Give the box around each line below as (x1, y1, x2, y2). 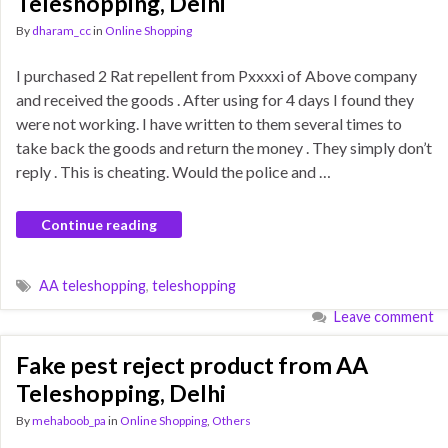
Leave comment (334, 308, 434, 325)
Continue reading (41, 216, 157, 233)
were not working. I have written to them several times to (16, 114, 402, 133)
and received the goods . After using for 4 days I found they (16, 90, 414, 109)
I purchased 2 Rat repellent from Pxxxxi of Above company (16, 66, 417, 85)
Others (212, 413, 251, 428)
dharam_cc (32, 23, 91, 38)
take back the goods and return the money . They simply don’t (16, 138, 432, 157)
